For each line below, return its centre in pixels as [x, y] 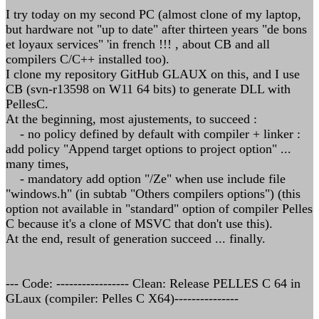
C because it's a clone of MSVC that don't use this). [139, 224]
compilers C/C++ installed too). [88, 59]
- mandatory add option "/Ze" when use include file [146, 179]
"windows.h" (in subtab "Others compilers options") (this [153, 194]
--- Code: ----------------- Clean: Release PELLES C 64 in [153, 283]
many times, [37, 164]
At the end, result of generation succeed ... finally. [136, 239]
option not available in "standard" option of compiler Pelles [159, 209]
